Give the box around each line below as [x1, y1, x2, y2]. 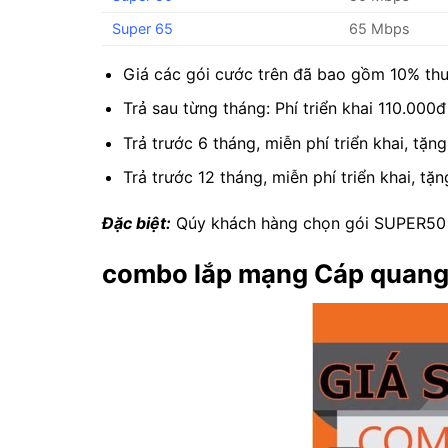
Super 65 [112, 19, 173, 37]
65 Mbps [349, 19, 411, 37]
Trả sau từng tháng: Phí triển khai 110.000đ [122, 98, 446, 119]
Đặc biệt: [102, 213, 171, 234]
